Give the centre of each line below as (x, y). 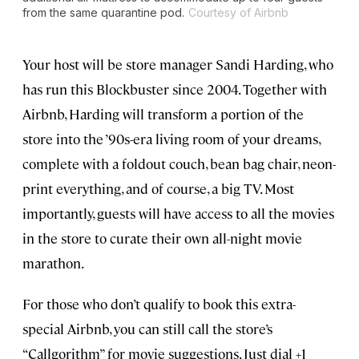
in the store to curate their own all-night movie (162, 238)
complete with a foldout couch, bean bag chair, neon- (179, 163)
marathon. (53, 262)
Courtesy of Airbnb (238, 12)
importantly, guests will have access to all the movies (178, 213)
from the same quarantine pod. (103, 12)
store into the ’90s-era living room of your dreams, (171, 138)
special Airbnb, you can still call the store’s (147, 328)
